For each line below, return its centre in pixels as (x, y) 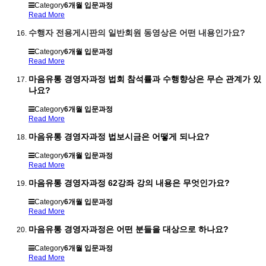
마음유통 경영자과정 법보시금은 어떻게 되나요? (119, 137)
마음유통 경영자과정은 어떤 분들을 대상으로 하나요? (129, 229)
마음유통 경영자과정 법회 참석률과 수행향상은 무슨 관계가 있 (145, 79)
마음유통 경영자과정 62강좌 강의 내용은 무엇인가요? (129, 183)
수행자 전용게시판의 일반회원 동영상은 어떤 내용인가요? (137, 33)
